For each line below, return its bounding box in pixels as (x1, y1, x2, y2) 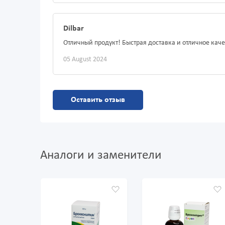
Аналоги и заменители (40, 149, 162, 162)
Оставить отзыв (71, 96, 125, 104)
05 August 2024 (63, 56, 107, 64)
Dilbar (63, 25, 84, 33)
